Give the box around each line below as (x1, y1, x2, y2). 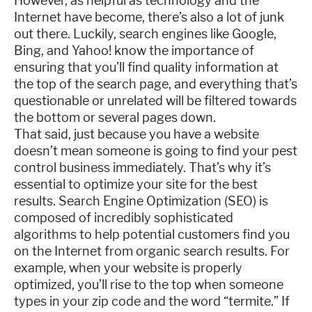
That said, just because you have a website (14, 127, 259, 141)
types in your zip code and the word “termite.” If (14, 294, 290, 309)
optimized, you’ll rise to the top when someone (14, 277, 283, 292)
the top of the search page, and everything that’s (14, 77, 297, 91)
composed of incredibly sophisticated (14, 210, 233, 225)
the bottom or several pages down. (14, 110, 216, 125)
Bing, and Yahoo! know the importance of (14, 43, 254, 58)
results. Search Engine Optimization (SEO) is (14, 194, 268, 208)
